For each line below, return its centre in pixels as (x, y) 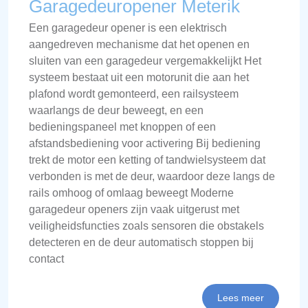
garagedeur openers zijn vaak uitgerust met (134, 209)
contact (46, 259)
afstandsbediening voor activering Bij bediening (145, 143)
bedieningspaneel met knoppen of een (122, 127)
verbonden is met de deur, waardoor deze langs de (152, 176)
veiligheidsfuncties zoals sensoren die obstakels (146, 226)
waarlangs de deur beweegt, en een (116, 110)
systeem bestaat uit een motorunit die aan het (139, 77)
